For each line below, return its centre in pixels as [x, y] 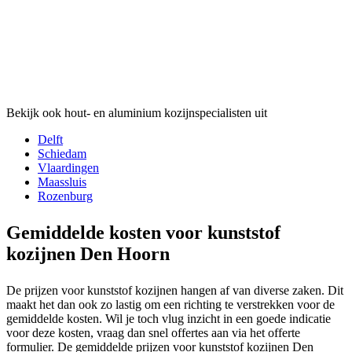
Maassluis [62, 181]
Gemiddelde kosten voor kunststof [143, 232]
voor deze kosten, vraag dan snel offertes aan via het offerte [153, 332]
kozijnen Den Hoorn [88, 253]
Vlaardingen [68, 167]
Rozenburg [65, 196]
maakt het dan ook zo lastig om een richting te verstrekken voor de [170, 304]
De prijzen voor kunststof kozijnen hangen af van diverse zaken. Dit [175, 290]
